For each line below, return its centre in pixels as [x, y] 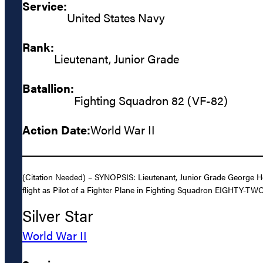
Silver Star [58, 215]
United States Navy [116, 17]
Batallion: [48, 88]
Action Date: [56, 129]
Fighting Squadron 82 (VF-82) [151, 100]
